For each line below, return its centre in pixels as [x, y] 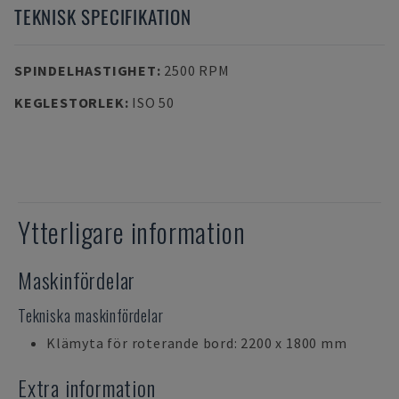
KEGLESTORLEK [69, 102]
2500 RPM [197, 70]
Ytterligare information [132, 232]
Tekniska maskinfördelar [91, 315]
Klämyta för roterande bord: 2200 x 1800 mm [197, 343]
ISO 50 [153, 102]
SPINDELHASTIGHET [85, 70]
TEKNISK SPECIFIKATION [103, 16]
